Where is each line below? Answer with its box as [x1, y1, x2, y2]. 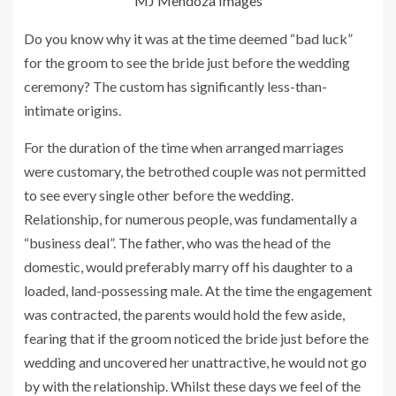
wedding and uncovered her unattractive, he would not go [24, 353, 367, 370]
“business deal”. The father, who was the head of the [24, 233, 331, 251]
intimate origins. [24, 101, 121, 118]
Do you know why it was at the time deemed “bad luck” [24, 29, 353, 47]
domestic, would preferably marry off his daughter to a [24, 257, 353, 275]
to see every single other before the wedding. [24, 186, 293, 203]
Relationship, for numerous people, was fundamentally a [24, 209, 357, 227]
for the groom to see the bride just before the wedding [24, 53, 350, 71]
